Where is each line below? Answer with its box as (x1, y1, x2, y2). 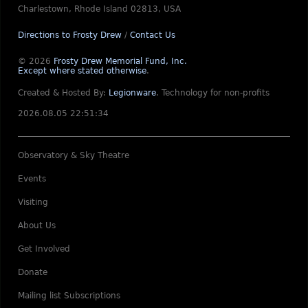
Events (18, 174, 46, 184)
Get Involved (18, 244, 70, 254)
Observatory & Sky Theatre (18, 151, 129, 160)
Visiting (18, 197, 48, 207)
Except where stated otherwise (18, 66, 146, 76)
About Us (18, 221, 56, 230)
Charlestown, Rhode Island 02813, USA (18, 4, 181, 14)
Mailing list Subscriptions (18, 291, 120, 300)
